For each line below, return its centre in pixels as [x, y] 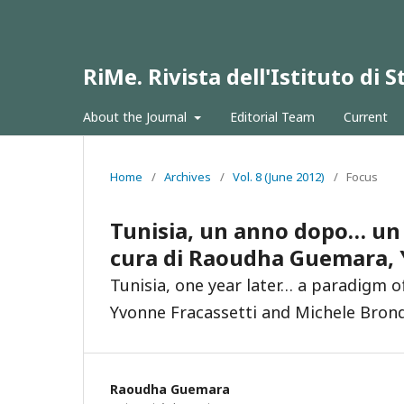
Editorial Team [272, 117]
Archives [188, 177]
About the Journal [137, 117]
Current [365, 117]
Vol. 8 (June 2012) [279, 177]
